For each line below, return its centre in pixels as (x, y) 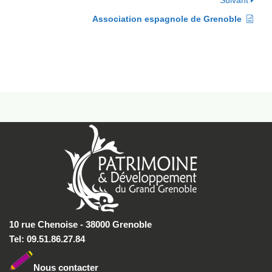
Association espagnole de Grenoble (167, 19)
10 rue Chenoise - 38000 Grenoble (80, 225)
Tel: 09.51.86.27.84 (47, 239)
